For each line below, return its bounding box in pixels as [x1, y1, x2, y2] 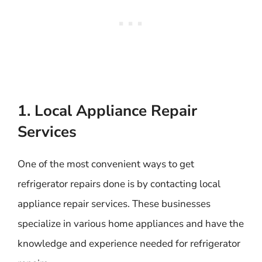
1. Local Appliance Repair [18, 101, 197, 121]
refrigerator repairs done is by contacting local [18, 177, 220, 191]
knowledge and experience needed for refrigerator [18, 237, 240, 250]
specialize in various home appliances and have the [18, 217, 244, 230]
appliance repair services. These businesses [18, 197, 211, 211]
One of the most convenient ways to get [18, 157, 194, 171]
